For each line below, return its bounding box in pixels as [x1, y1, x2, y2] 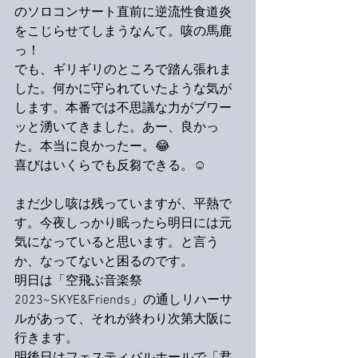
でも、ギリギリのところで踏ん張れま [14, 62, 232, 78]
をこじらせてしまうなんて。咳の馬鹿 [14, 24, 232, 40]
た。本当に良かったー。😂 [14, 139, 170, 155]
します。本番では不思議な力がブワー [14, 101, 232, 117]
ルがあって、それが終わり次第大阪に [14, 312, 232, 328]
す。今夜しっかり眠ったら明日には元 [14, 216, 232, 232]
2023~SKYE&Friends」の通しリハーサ [14, 292, 233, 308]
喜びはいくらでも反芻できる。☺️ [14, 158, 206, 174]
